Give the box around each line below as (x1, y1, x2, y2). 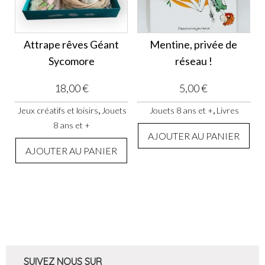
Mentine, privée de (150, 37, 238, 51)
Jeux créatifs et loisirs (18, 105, 99, 115)
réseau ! (174, 54, 212, 67)
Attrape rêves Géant (24, 37, 119, 51)
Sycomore (48, 54, 95, 67)
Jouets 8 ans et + (150, 105, 214, 115)
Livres (216, 105, 240, 115)
